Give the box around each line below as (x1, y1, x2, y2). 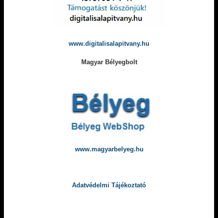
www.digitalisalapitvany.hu (69, 40, 149, 48)
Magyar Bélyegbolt (81, 58, 137, 66)
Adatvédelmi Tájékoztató (72, 182, 146, 189)
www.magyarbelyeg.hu (74, 145, 144, 153)
